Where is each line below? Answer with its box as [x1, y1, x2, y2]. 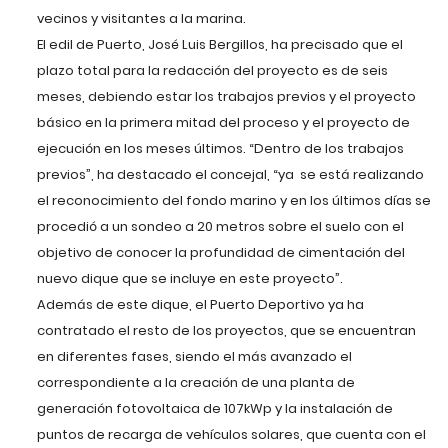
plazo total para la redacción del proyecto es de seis [37, 60, 389, 80]
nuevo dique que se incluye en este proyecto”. [37, 268, 344, 288]
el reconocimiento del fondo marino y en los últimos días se [37, 190, 432, 210]
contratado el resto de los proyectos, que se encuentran [37, 320, 417, 340]
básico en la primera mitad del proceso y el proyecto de [37, 112, 411, 132]
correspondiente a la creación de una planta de [37, 372, 356, 392]
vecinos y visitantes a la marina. [37, 8, 247, 28]
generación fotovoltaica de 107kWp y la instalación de [37, 398, 394, 418]
